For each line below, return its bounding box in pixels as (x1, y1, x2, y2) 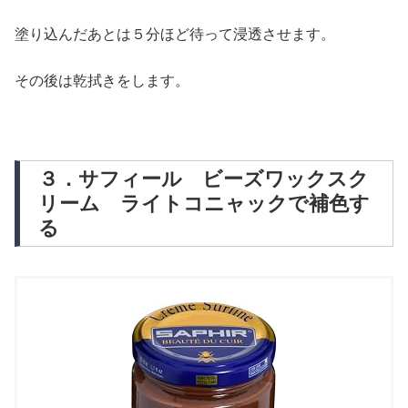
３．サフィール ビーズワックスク (38, 167, 369, 190)
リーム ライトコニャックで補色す (38, 191, 370, 215)
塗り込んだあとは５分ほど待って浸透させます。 (15, 26, 335, 43)
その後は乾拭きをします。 (15, 72, 189, 88)
